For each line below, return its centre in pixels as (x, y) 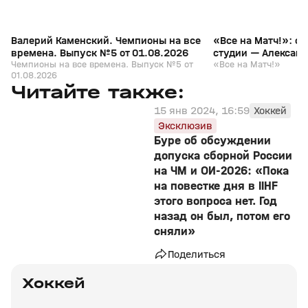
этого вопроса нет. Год (216, 201)
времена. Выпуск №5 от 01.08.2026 (100, 53)
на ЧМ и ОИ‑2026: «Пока (221, 171)
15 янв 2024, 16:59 (202, 110)
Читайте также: (105, 92)
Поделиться (197, 254)
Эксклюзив (185, 125)
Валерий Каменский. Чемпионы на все (106, 40)
